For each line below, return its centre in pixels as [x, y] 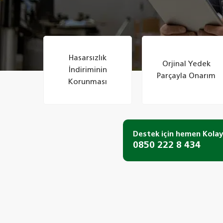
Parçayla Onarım [186, 76]
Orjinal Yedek [186, 64]
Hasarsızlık [88, 58]
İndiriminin [88, 70]
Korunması [88, 82]
